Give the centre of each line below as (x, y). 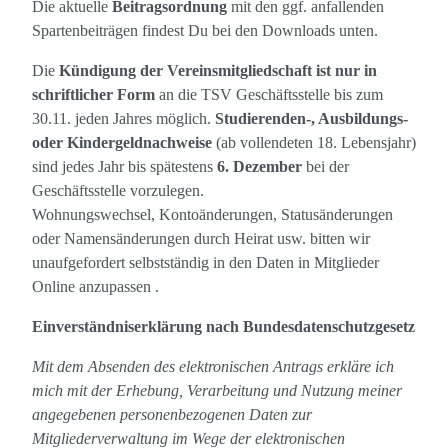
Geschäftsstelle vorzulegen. (118, 191)
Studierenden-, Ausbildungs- (311, 119)
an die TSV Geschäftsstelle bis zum (269, 95)
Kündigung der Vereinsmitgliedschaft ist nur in (218, 71)
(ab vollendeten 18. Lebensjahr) (314, 143)
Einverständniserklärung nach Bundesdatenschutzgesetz (223, 327)
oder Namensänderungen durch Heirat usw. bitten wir (201, 239)
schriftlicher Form (93, 95)
